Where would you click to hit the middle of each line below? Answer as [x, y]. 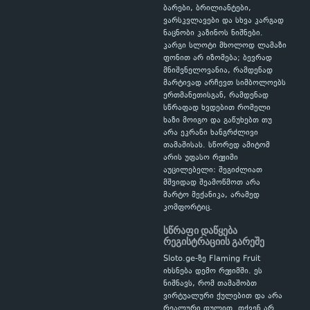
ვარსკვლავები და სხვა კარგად [224, 21]
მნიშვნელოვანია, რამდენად [218, 71]
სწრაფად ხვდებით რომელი [217, 108]
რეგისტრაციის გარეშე [214, 242]
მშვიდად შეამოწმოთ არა [212, 183]
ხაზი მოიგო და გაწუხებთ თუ [218, 121]
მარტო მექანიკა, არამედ [211, 195]
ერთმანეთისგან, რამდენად [216, 96]
